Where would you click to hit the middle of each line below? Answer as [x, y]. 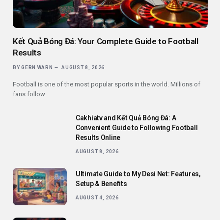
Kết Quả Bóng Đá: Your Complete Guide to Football [106, 41]
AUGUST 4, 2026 [97, 197]
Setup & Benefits [101, 183]
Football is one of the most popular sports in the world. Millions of [107, 84]
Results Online [98, 137]
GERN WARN [37, 67]
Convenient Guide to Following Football [137, 127]
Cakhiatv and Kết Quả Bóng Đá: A [126, 118]
